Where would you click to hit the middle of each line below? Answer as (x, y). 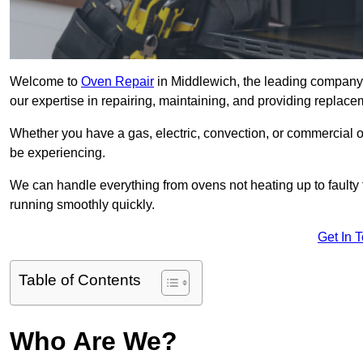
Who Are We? (94, 342)
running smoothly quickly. (82, 205)
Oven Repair (117, 82)
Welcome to (45, 82)
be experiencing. (58, 153)
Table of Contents (80, 280)
